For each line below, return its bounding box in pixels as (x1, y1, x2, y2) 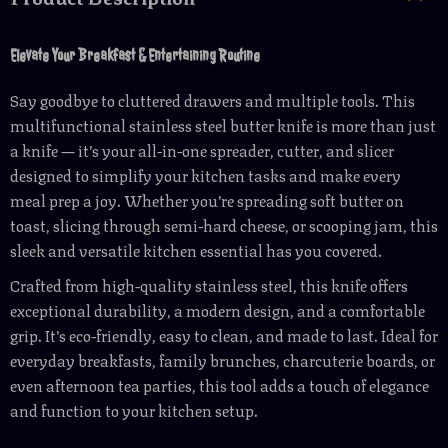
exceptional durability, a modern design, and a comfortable (10, 297, 425, 322)
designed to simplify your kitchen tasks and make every (10, 162, 401, 187)
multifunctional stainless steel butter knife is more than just (10, 112, 436, 137)
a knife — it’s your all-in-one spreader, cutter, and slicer (10, 137, 394, 162)
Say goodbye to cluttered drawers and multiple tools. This (10, 87, 415, 112)
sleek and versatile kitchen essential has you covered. (10, 237, 382, 262)
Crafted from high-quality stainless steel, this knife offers (10, 272, 408, 297)
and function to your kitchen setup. (10, 397, 258, 422)
